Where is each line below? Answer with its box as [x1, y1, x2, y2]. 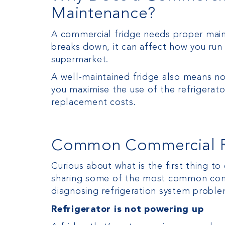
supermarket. [51, 55, 108, 64]
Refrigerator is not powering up [51, 204, 204, 214]
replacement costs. [51, 98, 136, 107]
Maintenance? [51, 6, 156, 23]
